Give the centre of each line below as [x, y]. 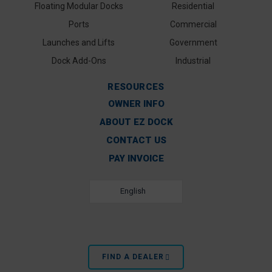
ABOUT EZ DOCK [136, 122]
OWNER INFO [136, 104]
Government [193, 42]
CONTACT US [136, 140]
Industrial [193, 61]
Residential [193, 6]
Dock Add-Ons [79, 61]
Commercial [193, 24]
